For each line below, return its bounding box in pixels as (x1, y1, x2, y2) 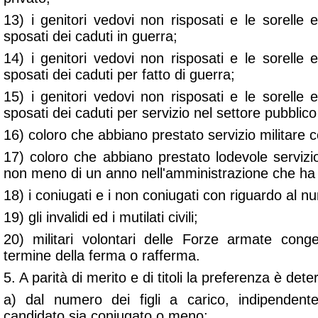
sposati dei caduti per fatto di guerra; (4, 67, 235, 82)
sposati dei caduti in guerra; (4, 28, 177, 44)
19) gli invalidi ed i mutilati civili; (4, 209, 198, 225)
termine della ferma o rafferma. (4, 248, 200, 263)
